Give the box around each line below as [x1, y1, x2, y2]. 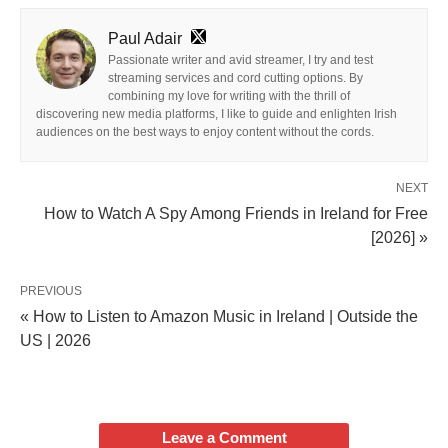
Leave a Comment [161, 428, 287, 446]
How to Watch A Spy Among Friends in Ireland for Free [44, 204, 428, 222]
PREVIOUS [20, 283, 82, 298]
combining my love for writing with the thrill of [108, 88, 350, 103]
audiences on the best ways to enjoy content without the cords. [36, 124, 374, 139]
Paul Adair [108, 29, 182, 47]
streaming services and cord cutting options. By [108, 70, 363, 85]
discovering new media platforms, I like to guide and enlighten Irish [36, 106, 397, 121]
